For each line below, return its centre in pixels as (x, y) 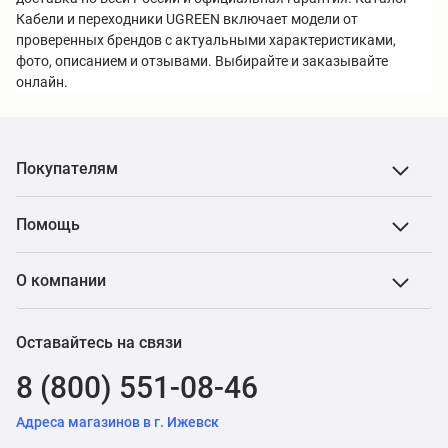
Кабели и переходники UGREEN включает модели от (187, 19)
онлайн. (42, 82)
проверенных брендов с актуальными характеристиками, (206, 40)
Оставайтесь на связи (99, 342)
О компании (61, 280)
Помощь (48, 224)
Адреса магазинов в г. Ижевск (117, 422)
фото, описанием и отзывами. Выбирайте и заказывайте (202, 61)
